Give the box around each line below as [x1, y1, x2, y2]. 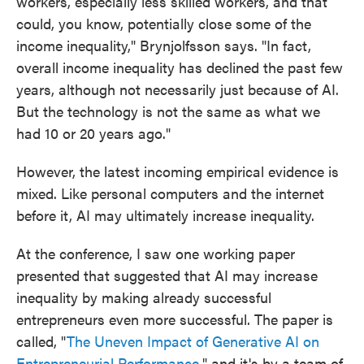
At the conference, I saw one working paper [16, 243, 295, 263]
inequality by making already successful [16, 287, 271, 307]
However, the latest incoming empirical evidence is [16, 161, 339, 181]
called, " [16, 331, 67, 351]
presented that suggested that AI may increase [16, 265, 318, 285]
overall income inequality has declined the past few [16, 57, 343, 77]
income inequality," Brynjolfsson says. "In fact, [16, 35, 311, 55]
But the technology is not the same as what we [16, 101, 320, 121]
